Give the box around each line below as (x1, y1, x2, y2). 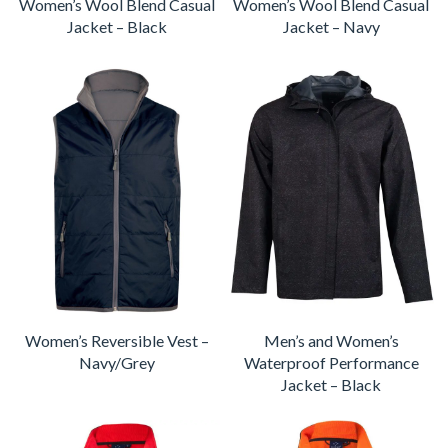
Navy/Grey (79, 352, 155, 372)
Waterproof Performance (243, 352, 419, 372)
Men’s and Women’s (263, 330, 399, 350)
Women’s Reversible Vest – (25, 330, 209, 350)
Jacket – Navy (282, 16, 380, 36)
